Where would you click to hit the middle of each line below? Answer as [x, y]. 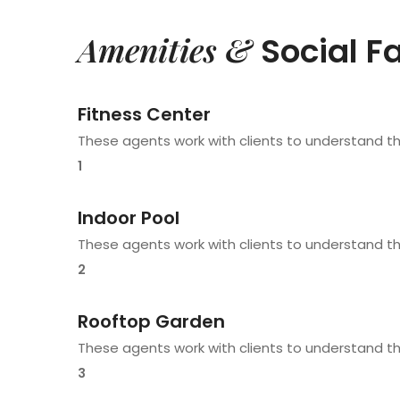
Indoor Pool [129, 217]
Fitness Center [144, 114]
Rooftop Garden [151, 321]
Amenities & [169, 49]
